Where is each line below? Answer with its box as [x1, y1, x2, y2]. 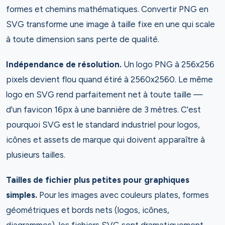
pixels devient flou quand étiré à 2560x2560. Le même [6, 74, 213, 84]
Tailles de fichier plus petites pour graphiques [6, 175, 189, 185]
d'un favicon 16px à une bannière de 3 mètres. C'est [6, 104, 201, 115]
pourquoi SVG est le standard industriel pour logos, [6, 120, 200, 130]
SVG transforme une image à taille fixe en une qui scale [6, 19, 215, 29]
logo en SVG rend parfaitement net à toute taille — [6, 89, 203, 99]
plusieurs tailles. [6, 150, 65, 160]
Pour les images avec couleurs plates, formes [39, 190, 209, 200]
